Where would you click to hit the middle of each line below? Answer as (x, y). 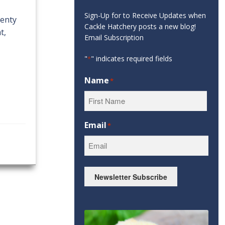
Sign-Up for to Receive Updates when (145, 16)
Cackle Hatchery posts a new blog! (140, 27)
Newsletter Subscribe (131, 177)
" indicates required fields (132, 59)
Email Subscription (114, 38)
